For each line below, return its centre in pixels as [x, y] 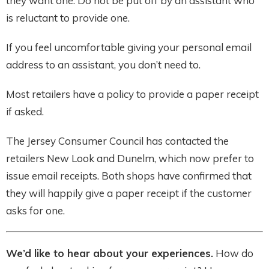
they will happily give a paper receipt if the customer [129, 193]
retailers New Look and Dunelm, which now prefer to [130, 159]
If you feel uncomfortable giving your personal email [129, 47]
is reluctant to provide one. [68, 18]
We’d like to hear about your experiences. [110, 253]
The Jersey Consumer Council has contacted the [117, 141]
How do [233, 253]
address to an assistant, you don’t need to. [103, 65]
